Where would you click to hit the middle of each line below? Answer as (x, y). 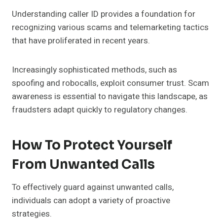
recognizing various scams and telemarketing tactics (110, 28)
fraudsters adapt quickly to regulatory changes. (100, 110)
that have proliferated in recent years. (81, 41)
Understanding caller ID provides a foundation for (104, 14)
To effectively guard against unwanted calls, (93, 187)
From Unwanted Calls (83, 165)
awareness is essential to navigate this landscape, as (110, 97)
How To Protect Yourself (92, 146)
